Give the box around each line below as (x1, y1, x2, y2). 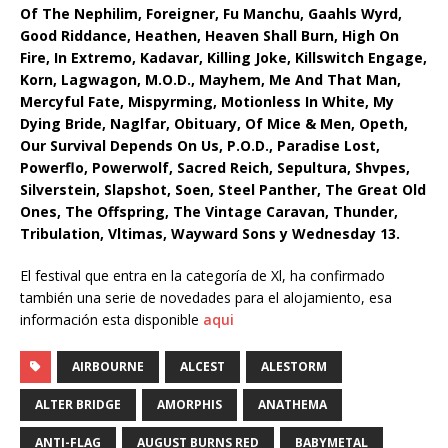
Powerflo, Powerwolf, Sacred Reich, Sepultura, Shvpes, (20, 158, 410, 178)
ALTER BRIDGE (35, 396, 121, 414)
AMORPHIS (157, 396, 222, 414)
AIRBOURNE (72, 358, 144, 376)
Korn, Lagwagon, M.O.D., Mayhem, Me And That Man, (20, 70, 401, 90)
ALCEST (180, 358, 225, 376)
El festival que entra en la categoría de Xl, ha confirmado (20, 266, 385, 286)
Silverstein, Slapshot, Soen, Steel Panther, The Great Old (20, 180, 426, 200)
